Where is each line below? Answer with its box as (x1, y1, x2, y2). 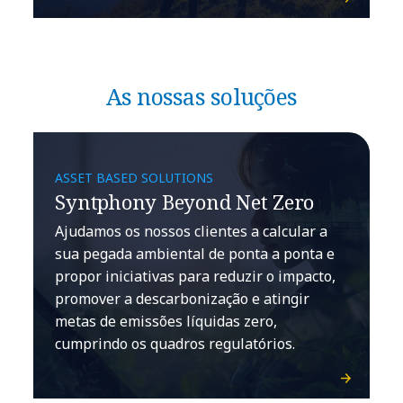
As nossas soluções (105, 80, 298, 112)
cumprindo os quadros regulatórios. (55, 333, 296, 354)
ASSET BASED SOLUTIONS (55, 168, 214, 186)
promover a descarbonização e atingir (55, 288, 310, 309)
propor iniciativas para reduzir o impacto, (55, 265, 336, 286)
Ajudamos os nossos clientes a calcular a (55, 220, 328, 241)
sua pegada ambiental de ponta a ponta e (55, 243, 336, 264)
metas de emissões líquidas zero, (55, 310, 278, 331)
